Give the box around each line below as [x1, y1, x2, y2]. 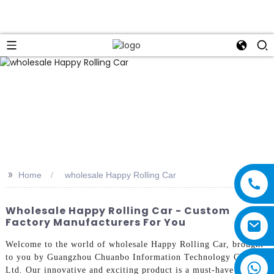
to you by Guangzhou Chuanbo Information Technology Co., [5, 253, 251, 262]
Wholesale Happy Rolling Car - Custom [5, 203, 230, 218]
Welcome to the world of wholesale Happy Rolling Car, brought [5, 240, 264, 250]
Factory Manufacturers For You [5, 215, 186, 229]
